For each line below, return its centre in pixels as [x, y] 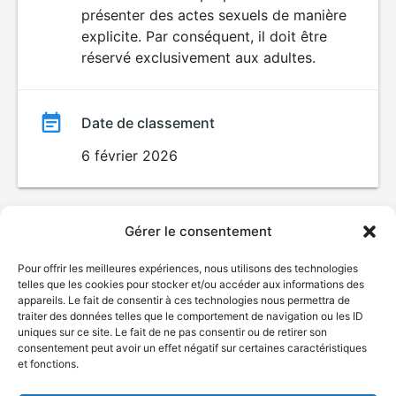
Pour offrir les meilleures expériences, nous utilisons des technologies [188, 268]
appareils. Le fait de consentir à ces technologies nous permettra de [184, 300]
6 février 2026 [129, 156]
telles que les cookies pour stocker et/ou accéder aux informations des [191, 284]
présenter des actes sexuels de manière [214, 15]
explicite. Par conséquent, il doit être [204, 36]
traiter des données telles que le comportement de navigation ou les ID [190, 316]
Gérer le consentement [198, 231]
